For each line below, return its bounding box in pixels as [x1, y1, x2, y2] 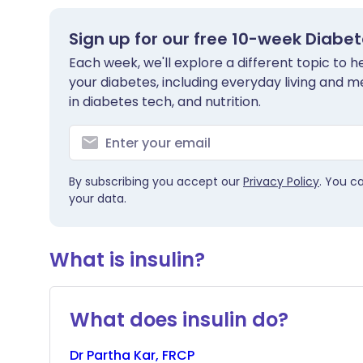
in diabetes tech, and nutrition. [69, 92, 261, 111]
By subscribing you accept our [69, 173, 243, 190]
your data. [69, 190, 126, 207]
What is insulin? [49, 246, 205, 273]
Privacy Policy [243, 173, 319, 190]
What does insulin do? [70, 306, 288, 333]
